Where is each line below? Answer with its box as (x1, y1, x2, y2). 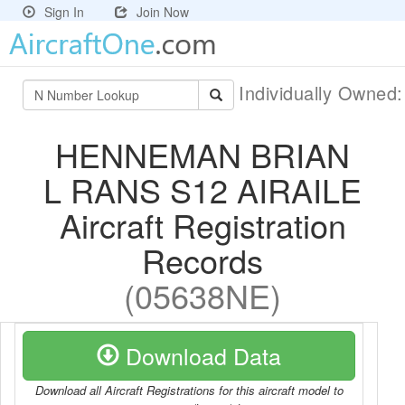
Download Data (119, 339, 281, 372)
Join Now (137, 3, 189, 21)
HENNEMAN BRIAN (55, 131, 350, 177)
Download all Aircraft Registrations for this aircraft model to (34, 381, 344, 399)
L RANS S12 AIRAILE (43, 166, 362, 212)
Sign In (44, 3, 84, 21)
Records (142, 237, 263, 283)
